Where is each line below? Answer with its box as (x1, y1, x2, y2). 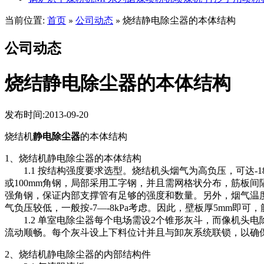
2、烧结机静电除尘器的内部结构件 (5, 249, 151, 260)
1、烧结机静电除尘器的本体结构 (5, 153, 141, 164)
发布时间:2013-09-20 (5, 110, 88, 120)
